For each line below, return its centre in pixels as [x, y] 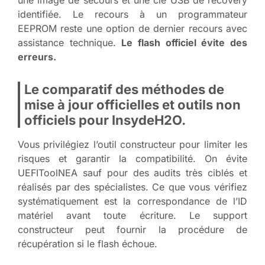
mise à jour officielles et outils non [132, 104]
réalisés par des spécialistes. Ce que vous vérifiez [132, 187]
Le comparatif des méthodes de [124, 89]
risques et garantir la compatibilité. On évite [132, 158]
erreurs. [37, 56]
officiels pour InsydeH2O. [105, 120]
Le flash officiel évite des [185, 42]
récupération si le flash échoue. [88, 243]
